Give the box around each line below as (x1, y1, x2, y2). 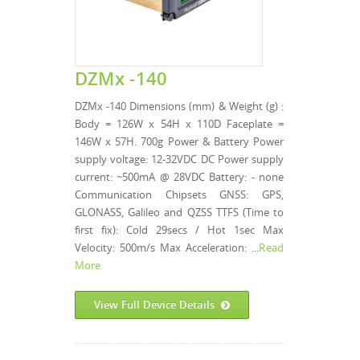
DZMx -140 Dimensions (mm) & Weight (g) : (75, 100, 284, 113)
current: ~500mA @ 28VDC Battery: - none (75, 170, 284, 184)
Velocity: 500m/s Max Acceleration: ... (75, 241, 260, 255)
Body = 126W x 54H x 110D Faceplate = (75, 117, 284, 131)
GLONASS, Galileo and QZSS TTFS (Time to (75, 206, 284, 219)
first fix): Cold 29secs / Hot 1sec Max (75, 223, 284, 237)
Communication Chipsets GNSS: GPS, (75, 188, 284, 202)
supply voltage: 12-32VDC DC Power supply (75, 153, 284, 166)
